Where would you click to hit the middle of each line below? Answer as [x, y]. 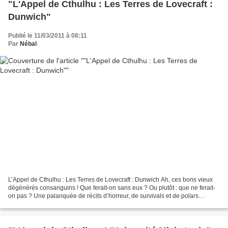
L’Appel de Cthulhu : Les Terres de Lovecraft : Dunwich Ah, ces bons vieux [110, 180]
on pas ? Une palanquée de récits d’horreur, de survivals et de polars [103, 196]
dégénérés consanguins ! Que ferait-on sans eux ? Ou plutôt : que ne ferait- [112, 188]
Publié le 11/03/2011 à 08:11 [48, 35]
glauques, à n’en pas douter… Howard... [64, 204]
